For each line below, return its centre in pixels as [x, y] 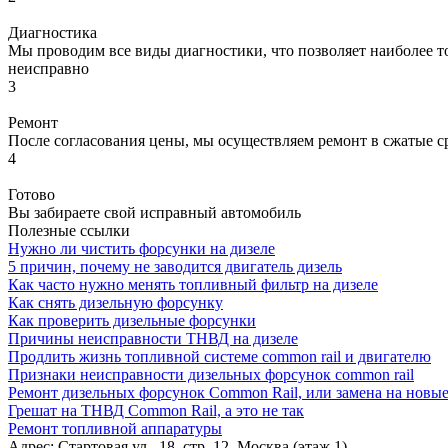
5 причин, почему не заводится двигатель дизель [175, 266]
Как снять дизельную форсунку [115, 302]
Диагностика [52, 32]
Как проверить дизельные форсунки [132, 320]
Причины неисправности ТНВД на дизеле [153, 338]
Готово [31, 194]
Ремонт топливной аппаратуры [115, 428]
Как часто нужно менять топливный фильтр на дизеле [193, 284]
